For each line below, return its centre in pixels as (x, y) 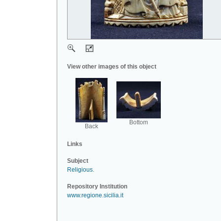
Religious (80, 170)
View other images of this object (112, 67)
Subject (78, 161)
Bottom (139, 122)
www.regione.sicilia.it (95, 195)
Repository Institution (97, 186)
